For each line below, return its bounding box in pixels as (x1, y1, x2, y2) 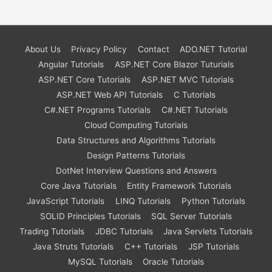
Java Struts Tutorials (33, 241, 114, 251)
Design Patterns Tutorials (87, 150, 185, 160)
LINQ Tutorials (115, 195, 171, 206)
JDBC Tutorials (95, 226, 153, 236)
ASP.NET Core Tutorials (38, 74, 131, 84)
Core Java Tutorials (40, 180, 117, 191)
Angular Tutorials (38, 59, 104, 69)
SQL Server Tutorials (151, 211, 233, 221)
